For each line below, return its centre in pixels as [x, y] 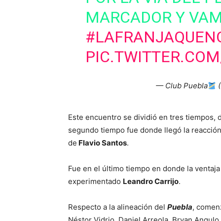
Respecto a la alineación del [118, 207]
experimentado [95, 181]
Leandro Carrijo [151, 181]
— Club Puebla [182, 86]
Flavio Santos [102, 143]
